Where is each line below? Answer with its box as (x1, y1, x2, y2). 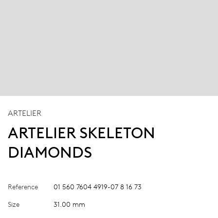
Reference (8, 182, 38, 191)
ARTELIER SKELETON (8, 123, 155, 142)
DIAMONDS (8, 143, 92, 162)
